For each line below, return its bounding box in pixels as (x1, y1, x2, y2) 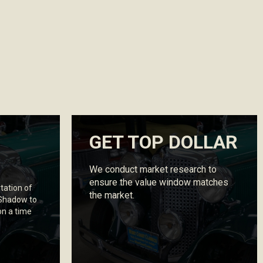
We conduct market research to (89, 164, 217, 176)
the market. (89, 190, 134, 201)
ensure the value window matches (89, 177, 228, 188)
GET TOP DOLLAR (89, 131, 238, 154)
